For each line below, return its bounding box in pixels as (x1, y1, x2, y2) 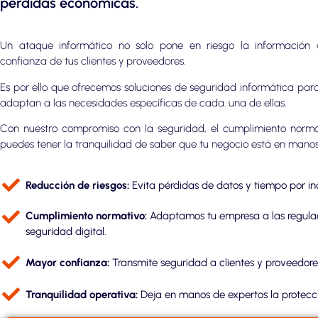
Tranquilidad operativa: (26, 287, 138, 301)
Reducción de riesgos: (26, 178, 130, 192)
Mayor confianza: (26, 256, 113, 269)
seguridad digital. (26, 225, 107, 238)
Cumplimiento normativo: (26, 209, 148, 223)
